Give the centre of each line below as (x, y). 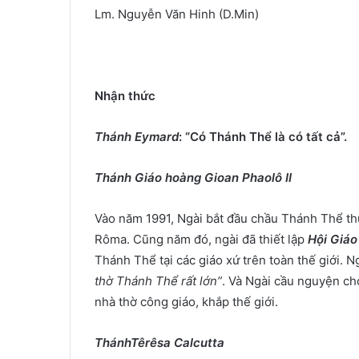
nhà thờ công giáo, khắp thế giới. (186, 302)
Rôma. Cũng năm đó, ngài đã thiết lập (201, 239)
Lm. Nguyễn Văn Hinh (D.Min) (177, 14)
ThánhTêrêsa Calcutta (159, 343)
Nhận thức (125, 96)
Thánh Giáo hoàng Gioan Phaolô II (193, 177)
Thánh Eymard (137, 137)
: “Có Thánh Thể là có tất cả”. (263, 137)
